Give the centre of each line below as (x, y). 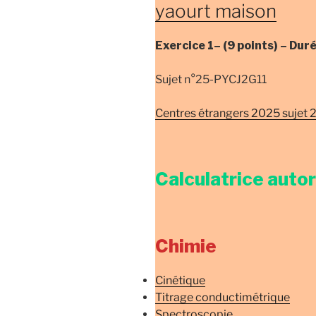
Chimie (186, 245)
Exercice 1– (189, 46)
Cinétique (180, 281)
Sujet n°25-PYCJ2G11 (211, 80)
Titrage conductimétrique (223, 298)
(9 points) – (256, 46)
